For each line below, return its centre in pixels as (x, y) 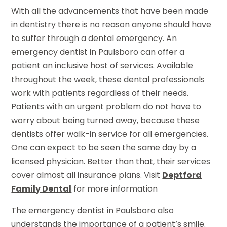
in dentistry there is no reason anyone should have (111, 24)
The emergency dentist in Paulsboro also (93, 210)
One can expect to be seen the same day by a (104, 147)
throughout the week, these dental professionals (108, 79)
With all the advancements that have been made (110, 11)
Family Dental (42, 188)
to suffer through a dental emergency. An (94, 38)
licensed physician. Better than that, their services (111, 161)
